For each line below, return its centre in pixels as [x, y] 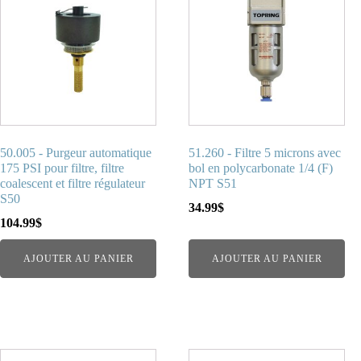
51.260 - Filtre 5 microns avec [265, 153]
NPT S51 [213, 184]
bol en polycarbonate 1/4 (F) [261, 168]
